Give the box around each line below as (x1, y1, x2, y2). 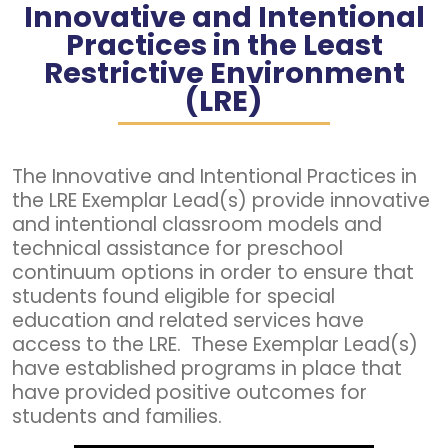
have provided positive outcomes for (12, 378, 367, 406)
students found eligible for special (12, 282, 335, 310)
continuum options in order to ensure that (12, 258, 414, 286)
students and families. (12, 402, 222, 430)
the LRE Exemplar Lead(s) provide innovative (12, 186, 430, 214)
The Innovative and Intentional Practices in (12, 162, 417, 190)
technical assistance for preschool (12, 234, 343, 262)
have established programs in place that (12, 354, 402, 382)
